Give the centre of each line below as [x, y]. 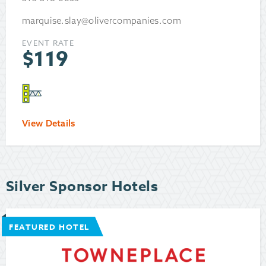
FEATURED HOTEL [49, 227]
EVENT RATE [48, 43]
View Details [49, 123]
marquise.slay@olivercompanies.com [102, 21]
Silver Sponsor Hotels [82, 187]
